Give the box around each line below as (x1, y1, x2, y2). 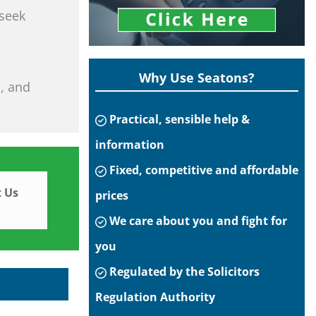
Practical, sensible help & (107, 111, 250, 127)
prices (95, 188, 128, 203)
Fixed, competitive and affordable (107, 162, 298, 178)
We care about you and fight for (107, 213, 287, 229)
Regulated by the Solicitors (107, 264, 260, 279)
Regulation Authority (95, 289, 215, 305)
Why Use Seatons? (139, 69, 255, 86)
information (95, 137, 164, 152)
